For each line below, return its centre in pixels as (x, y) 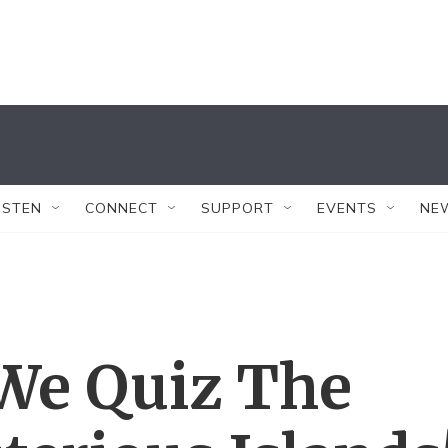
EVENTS (347, 208)
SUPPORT (237, 208)
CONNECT (121, 208)
